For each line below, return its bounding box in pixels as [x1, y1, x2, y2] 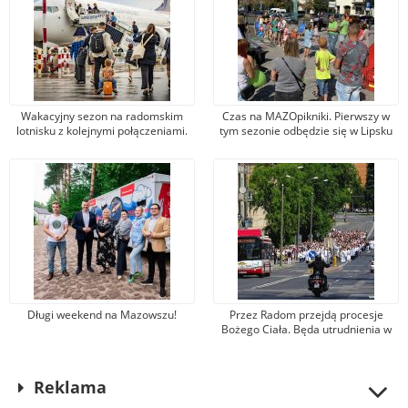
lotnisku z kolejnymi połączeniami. [16, 123, 188, 139]
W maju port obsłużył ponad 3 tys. [17, 138, 187, 154]
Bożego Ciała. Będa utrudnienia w [220, 321, 392, 338]
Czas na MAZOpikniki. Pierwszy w [222, 108, 390, 125]
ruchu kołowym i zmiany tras [234, 336, 378, 352]
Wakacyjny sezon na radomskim [21, 108, 183, 125]
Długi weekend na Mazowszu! [27, 307, 177, 323]
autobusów [278, 351, 334, 367]
